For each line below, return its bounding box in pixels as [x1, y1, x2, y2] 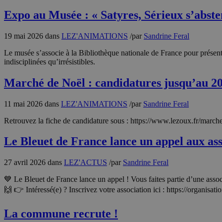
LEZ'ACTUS [64, 158, 107, 167]
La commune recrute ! [4, 207, 118, 221]
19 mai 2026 [4, 31, 43, 40]
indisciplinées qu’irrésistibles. [4, 57, 95, 66]
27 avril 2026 [4, 158, 46, 167]
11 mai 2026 [4, 99, 43, 108]
